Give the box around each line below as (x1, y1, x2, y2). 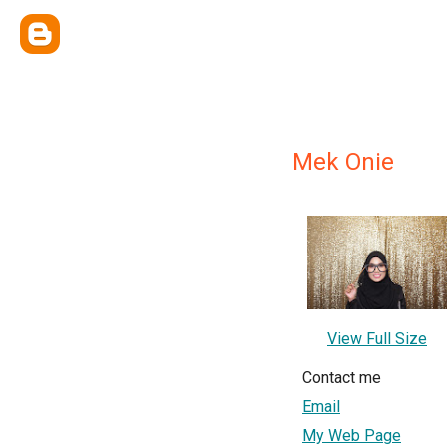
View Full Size (327, 329, 427, 349)
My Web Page (302, 426, 401, 446)
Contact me (302, 368, 381, 388)
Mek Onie (292, 148, 394, 176)
